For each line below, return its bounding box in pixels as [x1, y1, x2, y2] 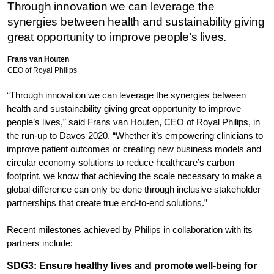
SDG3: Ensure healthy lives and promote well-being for [7, 261, 257, 271]
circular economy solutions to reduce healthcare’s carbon [7, 157, 235, 168]
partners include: [7, 238, 73, 248]
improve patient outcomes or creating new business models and [7, 144, 262, 154]
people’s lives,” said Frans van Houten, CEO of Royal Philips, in [7, 117, 261, 127]
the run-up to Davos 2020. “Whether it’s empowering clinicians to [7, 130, 264, 141]
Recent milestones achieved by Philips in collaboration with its [7, 224, 253, 235]
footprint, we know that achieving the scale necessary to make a [7, 171, 262, 181]
